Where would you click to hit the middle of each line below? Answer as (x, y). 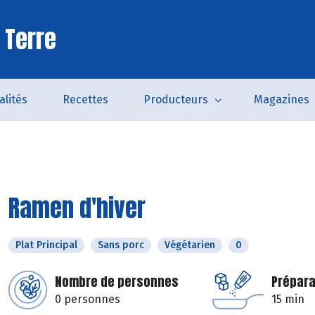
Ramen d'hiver (77, 208)
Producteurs (176, 99)
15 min (288, 299)
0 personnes (88, 299)
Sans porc (121, 245)
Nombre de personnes (117, 282)
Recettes (85, 99)
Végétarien (190, 245)
